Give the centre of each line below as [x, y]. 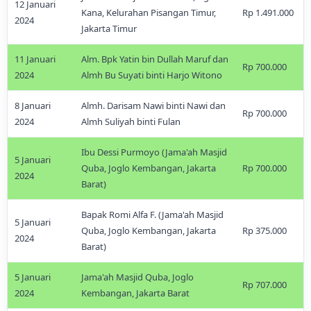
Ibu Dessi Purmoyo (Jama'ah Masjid [154, 152]
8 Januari [33, 106]
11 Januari [35, 59]
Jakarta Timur [109, 28]
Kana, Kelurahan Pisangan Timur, [149, 12]
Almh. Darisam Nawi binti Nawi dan [153, 106]
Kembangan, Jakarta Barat [135, 293]
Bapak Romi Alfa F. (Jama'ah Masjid [152, 215]
